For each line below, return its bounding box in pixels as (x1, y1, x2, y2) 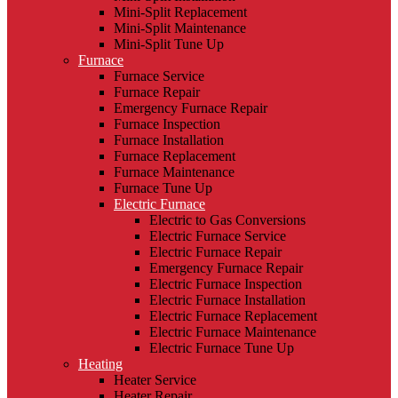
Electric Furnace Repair (149, 243, 282, 259)
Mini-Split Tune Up (114, 36, 224, 52)
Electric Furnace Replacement (149, 307, 317, 323)
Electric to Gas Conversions (149, 211, 306, 227)
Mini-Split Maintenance (114, 20, 246, 36)
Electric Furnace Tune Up (149, 339, 294, 355)
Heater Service (114, 371, 196, 387)
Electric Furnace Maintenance (149, 323, 316, 339)
